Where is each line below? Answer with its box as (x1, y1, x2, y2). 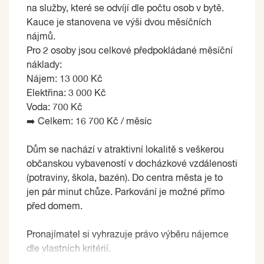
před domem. (27, 202, 82, 212)
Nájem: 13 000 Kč (27, 74, 103, 84)
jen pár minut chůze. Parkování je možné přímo (27, 187, 225, 197)
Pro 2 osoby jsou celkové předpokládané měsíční (27, 46, 233, 56)
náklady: (27, 60, 62, 70)
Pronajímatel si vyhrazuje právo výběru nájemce (27, 230, 229, 240)
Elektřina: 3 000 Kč (27, 88, 106, 98)
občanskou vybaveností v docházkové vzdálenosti (27, 159, 237, 169)
